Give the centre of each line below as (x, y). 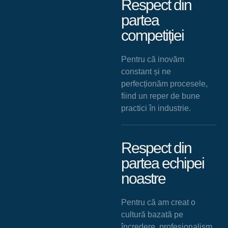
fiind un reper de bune (160, 96)
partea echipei (162, 163)
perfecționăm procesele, (164, 83)
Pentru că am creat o (158, 202)
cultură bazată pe (152, 214)
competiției (152, 35)
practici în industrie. (156, 108)
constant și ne (146, 71)
